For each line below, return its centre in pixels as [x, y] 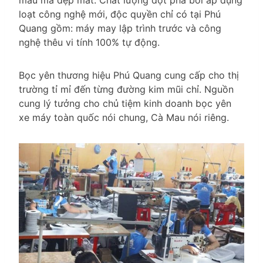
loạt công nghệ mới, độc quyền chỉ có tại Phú [120, 14]
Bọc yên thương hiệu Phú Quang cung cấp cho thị [129, 75]
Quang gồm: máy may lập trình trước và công [120, 28]
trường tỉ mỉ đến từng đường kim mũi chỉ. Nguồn [126, 90]
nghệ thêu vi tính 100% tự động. [89, 43]
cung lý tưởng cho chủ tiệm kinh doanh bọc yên [125, 104]
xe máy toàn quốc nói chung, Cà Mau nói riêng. [124, 118]
